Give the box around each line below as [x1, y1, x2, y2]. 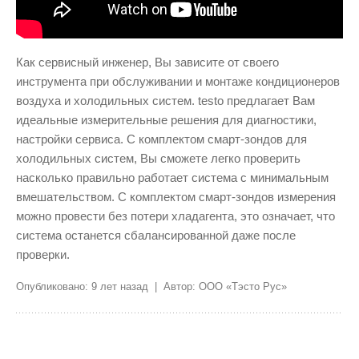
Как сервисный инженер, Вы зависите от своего [16, 54, 279, 69]
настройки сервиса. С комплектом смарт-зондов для [16, 131, 307, 146]
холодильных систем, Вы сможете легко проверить [16, 151, 301, 165]
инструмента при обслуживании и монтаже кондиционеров [16, 74, 340, 88]
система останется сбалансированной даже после [16, 228, 296, 242]
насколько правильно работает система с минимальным [16, 170, 329, 184]
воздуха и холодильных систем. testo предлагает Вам [16, 93, 315, 107]
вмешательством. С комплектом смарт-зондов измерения [16, 189, 336, 204]
